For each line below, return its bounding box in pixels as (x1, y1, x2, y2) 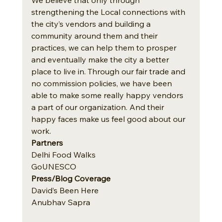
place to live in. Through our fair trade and (31, 66, 187, 76)
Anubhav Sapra (31, 197, 90, 207)
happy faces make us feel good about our (31, 113, 187, 124)
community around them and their (31, 30, 160, 41)
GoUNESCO (31, 161, 76, 171)
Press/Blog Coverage (31, 173, 111, 183)
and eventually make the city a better (31, 54, 171, 64)
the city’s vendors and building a (31, 18, 153, 29)
